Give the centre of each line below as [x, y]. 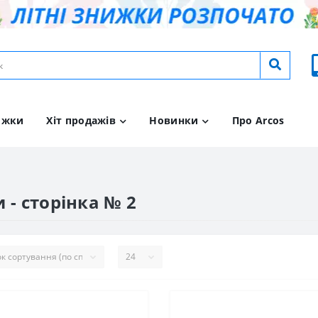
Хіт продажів [81, 120]
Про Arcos [258, 120]
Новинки [174, 120]
